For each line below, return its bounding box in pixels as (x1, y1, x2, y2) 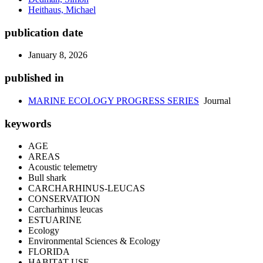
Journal (199, 95, 231, 106)
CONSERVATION (28, 194, 100, 204)
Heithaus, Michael (28, 5, 96, 15)
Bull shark (28, 173, 66, 183)
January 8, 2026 (28, 50, 87, 60)
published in (5, 72, 64, 85)
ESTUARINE (28, 215, 82, 225)
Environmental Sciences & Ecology (28, 236, 160, 247)
